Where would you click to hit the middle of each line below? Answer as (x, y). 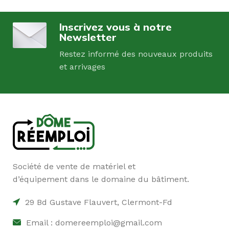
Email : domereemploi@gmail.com (94, 222)
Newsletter (88, 37)
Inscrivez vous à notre (116, 27)
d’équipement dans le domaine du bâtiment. (101, 179)
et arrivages (83, 66)
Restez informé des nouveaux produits (136, 54)
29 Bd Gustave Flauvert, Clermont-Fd (99, 202)
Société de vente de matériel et (74, 166)
